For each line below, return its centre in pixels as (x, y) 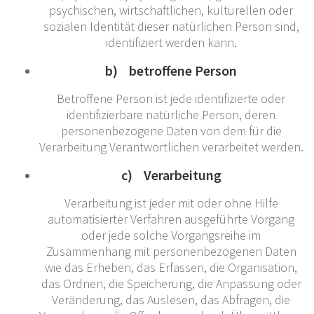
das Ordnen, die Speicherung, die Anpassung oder (171, 283)
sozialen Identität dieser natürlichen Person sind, (171, 26)
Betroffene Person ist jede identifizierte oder (171, 98)
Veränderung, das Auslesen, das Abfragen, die (171, 299)
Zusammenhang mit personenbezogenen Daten (171, 251)
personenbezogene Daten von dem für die (171, 130)
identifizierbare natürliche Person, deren (171, 114)
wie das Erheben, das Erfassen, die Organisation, (171, 267)
